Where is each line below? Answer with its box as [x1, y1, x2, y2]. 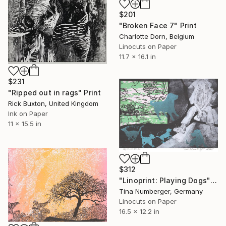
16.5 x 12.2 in [119, 207, 159, 215]
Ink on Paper [8, 109, 48, 118]
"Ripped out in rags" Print [8, 88, 101, 97]
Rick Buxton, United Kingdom [8, 99, 98, 108]
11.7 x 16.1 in [119, 52, 156, 61]
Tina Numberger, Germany [119, 187, 203, 195]
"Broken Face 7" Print [119, 21, 197, 30]
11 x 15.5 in [8, 120, 41, 128]
